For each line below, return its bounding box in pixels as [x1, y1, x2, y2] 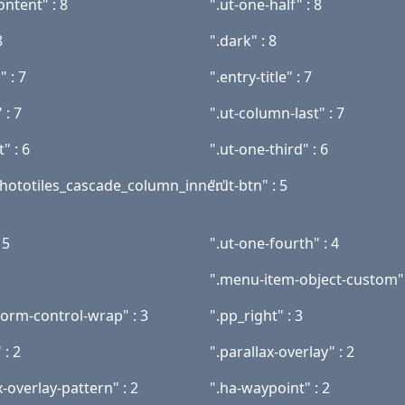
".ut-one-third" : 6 [210, 139, 328, 159]
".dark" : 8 [210, 31, 277, 51]
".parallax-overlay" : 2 [210, 342, 354, 362]
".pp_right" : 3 [210, 306, 303, 325]
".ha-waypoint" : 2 [210, 378, 330, 398]
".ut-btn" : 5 [210, 175, 287, 195]
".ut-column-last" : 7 [210, 103, 344, 123]
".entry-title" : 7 [210, 67, 312, 87]
